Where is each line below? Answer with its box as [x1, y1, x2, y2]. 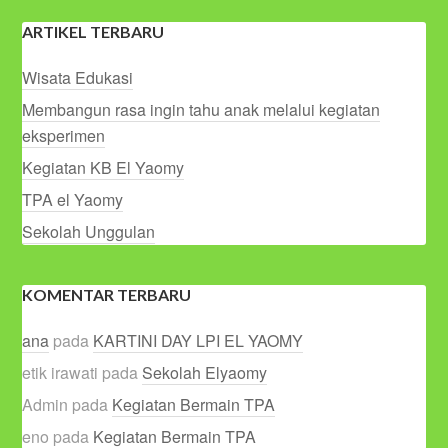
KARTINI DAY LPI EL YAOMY [93, 328, 304, 352]
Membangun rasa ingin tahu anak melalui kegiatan [22, 97, 381, 121]
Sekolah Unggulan [22, 219, 156, 243]
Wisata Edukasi [22, 65, 134, 89]
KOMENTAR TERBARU [22, 284, 192, 304]
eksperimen [22, 123, 106, 147]
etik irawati [22, 360, 99, 384]
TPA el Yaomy [22, 187, 124, 211]
